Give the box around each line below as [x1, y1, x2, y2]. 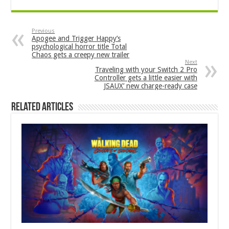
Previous [32, 28, 55, 35]
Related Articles [11, 102, 74, 114]
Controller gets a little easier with [94, 74, 197, 82]
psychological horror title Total [32, 42, 127, 51]
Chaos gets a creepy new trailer [32, 51, 130, 59]
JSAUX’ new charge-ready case [103, 82, 197, 90]
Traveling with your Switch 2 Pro [95, 65, 197, 74]
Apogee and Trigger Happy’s [32, 34, 121, 43]
